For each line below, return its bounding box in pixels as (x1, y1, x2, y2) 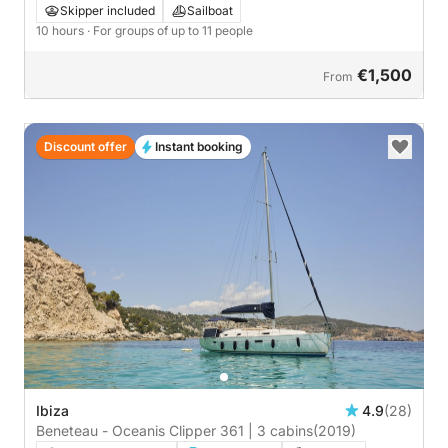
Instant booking (155, 138, 243, 154)
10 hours (36, 22, 87, 38)
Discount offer (44, 138, 127, 154)
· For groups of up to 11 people (87, 22, 253, 38)
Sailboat (187, 2, 233, 18)
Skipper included (60, 2, 155, 18)
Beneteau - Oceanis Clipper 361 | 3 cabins (36, 422, 313, 440)
